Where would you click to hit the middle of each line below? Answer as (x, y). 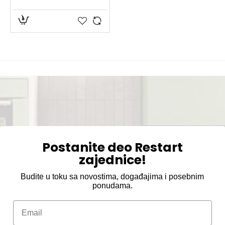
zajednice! (112, 160)
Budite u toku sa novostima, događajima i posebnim (113, 176)
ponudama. (112, 185)
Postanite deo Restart (112, 147)
